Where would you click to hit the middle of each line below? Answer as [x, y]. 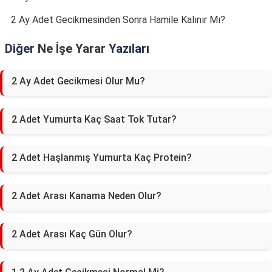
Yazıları [127, 49]
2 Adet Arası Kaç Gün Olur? [72, 234]
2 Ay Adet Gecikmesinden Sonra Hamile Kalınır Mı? [118, 20]
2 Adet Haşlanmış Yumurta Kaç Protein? [102, 158]
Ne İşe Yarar [72, 49]
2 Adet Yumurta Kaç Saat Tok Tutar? [94, 119]
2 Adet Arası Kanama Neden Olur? [87, 196]
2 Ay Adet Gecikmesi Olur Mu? [78, 81]
